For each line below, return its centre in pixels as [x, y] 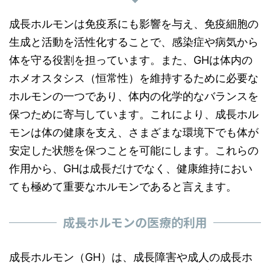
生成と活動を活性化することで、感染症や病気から [134, 42]
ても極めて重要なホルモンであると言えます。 [123, 187]
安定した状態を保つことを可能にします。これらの [134, 150]
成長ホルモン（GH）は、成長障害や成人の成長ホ [131, 257]
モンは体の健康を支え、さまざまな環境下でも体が [134, 132]
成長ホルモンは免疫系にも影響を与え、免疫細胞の [134, 24]
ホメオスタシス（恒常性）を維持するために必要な [134, 78]
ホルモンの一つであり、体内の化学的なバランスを [134, 96]
